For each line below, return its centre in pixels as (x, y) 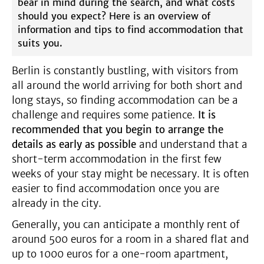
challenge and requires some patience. (105, 115)
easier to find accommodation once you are (115, 189)
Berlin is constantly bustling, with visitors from (125, 71)
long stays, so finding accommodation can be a (125, 100)
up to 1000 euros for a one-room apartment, (120, 254)
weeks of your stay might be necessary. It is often (131, 174)
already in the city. (57, 203)
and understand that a (192, 144)
